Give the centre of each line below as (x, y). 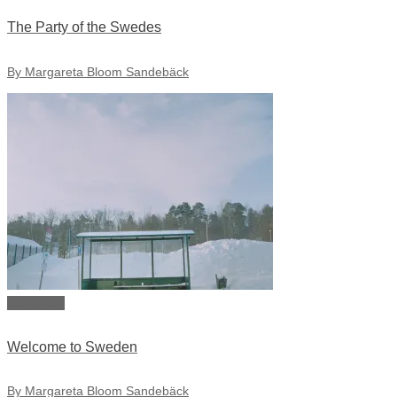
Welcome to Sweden (72, 346)
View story (36, 303)
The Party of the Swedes (84, 27)
